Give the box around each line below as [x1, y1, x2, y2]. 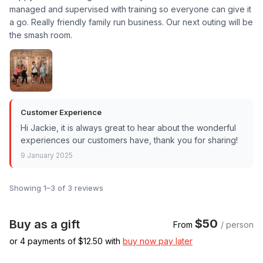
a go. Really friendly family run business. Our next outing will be [9, 16, 253, 27]
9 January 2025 [21, 150, 73, 160]
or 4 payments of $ [9, 235, 83, 246]
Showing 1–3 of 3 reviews [9, 183, 103, 193]
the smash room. [9, 29, 72, 40]
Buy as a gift [9, 217, 80, 231]
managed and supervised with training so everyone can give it [9, 4, 251, 14]
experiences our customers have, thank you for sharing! [21, 134, 238, 145]
